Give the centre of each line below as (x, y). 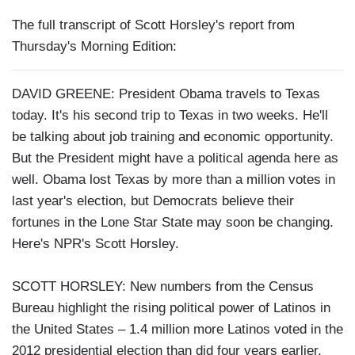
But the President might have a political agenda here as (175, 158)
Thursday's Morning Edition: (94, 47)
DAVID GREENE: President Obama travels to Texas (166, 94)
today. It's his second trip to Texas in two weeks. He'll (170, 116)
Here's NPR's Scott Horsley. (95, 244)
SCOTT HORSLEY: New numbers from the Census (163, 287)
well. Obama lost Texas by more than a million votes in (174, 180)
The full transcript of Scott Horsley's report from (153, 25)
